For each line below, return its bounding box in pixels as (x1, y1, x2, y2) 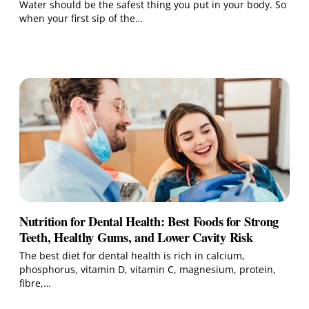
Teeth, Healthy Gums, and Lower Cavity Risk (19, 228, 253, 247)
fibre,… (19, 277, 51, 290)
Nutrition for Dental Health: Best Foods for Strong (19, 212, 279, 231)
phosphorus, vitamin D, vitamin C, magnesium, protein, (19, 263, 276, 277)
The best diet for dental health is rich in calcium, (19, 249, 245, 263)
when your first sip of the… (19, 12, 143, 26)
